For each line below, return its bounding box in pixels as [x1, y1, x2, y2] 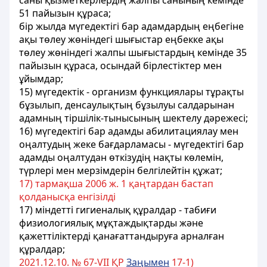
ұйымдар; [19, 72, 63, 85]
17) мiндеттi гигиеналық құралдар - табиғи [19, 203, 216, 216]
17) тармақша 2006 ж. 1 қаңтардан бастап [19, 177, 213, 190]
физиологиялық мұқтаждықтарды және [19, 216, 203, 229]
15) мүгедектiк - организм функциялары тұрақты [19, 85, 244, 98]
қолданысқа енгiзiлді [19, 190, 116, 203]
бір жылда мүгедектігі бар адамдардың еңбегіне [19, 20, 244, 33]
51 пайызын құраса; [19, 7, 111, 20]
